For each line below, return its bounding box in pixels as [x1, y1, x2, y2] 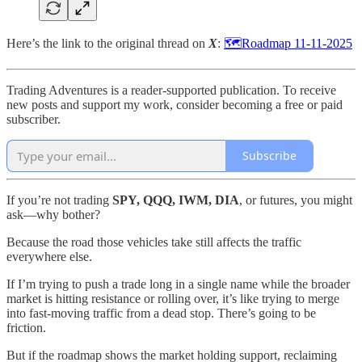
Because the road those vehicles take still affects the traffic [6, 234, 301, 249]
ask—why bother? [6, 207, 100, 221]
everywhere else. [6, 249, 92, 263]
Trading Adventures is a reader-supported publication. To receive [6, 82, 336, 97]
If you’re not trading [6, 192, 112, 207]
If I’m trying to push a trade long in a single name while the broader [6, 276, 350, 291]
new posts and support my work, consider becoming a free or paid [6, 97, 343, 112]
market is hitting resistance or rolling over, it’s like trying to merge [6, 291, 339, 305]
